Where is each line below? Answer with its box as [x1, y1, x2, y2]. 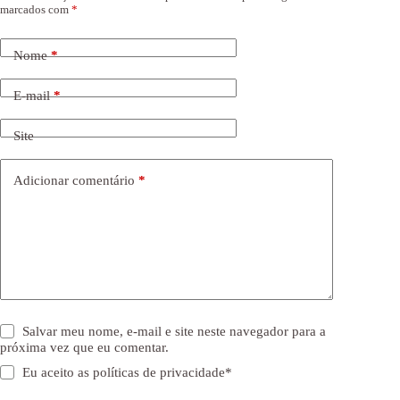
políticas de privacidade [93, 364, 226, 379]
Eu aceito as [22, 364, 94, 379]
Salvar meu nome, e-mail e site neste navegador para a [22, 323, 327, 338]
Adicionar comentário [13, 173, 135, 188]
